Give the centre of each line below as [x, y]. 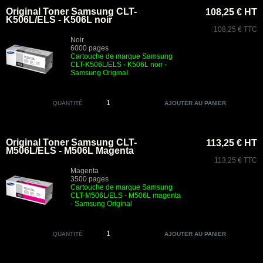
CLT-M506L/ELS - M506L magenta [126, 195]
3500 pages [90, 179]
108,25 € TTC [235, 29]
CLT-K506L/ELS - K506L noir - [119, 65]
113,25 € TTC [236, 160]
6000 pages [90, 48]
